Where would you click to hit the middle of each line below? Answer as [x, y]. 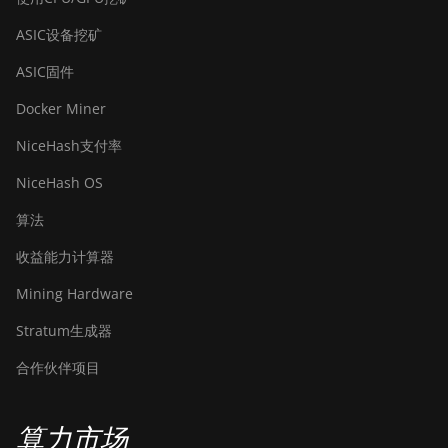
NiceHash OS [59, 182]
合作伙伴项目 [58, 367]
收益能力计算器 [65, 256]
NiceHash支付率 [69, 145]
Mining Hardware [74, 293]
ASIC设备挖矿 [59, 34]
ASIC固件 [45, 71]
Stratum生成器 [64, 330]
